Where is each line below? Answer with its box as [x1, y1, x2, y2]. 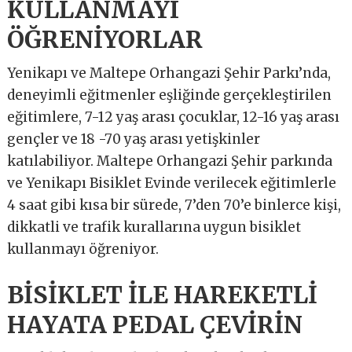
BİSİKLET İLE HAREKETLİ [7, 279, 318, 310]
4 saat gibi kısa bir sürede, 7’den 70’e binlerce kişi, [7, 196, 342, 214]
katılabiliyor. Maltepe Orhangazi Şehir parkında [7, 152, 333, 170]
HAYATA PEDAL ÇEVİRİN [7, 309, 309, 339]
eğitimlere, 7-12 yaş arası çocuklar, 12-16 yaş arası [7, 108, 340, 126]
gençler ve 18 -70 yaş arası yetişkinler [7, 130, 261, 148]
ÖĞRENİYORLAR [7, 24, 203, 54]
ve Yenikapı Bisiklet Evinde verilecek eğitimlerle [7, 174, 337, 192]
